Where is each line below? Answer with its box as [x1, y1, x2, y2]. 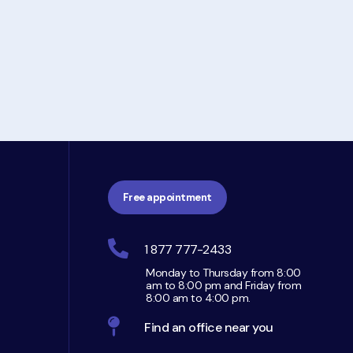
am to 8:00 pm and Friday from [145, 277, 302, 292]
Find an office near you [143, 318, 273, 336]
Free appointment [123, 190, 212, 204]
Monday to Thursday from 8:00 [145, 265, 301, 280]
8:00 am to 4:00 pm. [145, 290, 251, 305]
